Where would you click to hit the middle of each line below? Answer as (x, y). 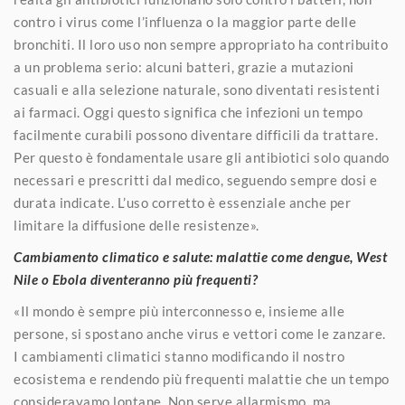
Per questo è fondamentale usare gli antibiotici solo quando (202, 158)
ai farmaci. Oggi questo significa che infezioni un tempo (188, 113)
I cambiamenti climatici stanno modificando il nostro (179, 357)
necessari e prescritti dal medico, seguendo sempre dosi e (196, 180)
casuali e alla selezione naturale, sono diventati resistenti (197, 90)
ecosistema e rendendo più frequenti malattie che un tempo (202, 379)
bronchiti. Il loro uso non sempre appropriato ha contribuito (201, 45)
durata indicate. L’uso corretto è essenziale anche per (182, 203)
